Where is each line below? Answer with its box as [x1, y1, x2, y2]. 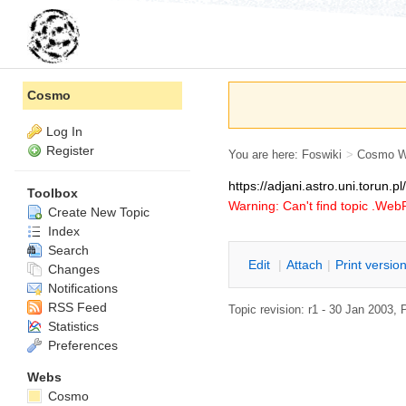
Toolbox [27, 185, 78, 200]
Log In [46, 124, 82, 139]
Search [44, 242, 89, 257]
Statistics [44, 318, 99, 333]
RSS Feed [44, 299, 107, 314]
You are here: [228, 147, 302, 161]
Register [46, 143, 94, 158]
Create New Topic [44, 204, 150, 219]
